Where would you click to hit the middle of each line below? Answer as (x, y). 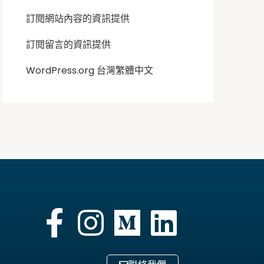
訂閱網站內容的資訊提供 (78, 19)
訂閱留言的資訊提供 (69, 44)
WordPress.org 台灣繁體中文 (90, 70)
